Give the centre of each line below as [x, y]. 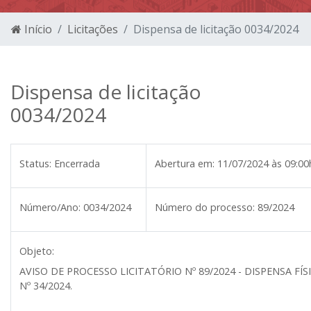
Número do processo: [205, 207]
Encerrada [77, 163]
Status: [35, 163]
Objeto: [37, 251]
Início [37, 29]
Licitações [93, 29]
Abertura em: [185, 163]
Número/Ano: [50, 207]
